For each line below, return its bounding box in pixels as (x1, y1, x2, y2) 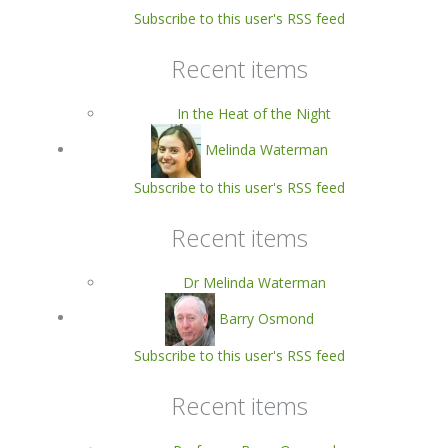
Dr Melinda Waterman (182, 272, 326, 292)
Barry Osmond (218, 308, 314, 328)
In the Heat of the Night (177, 104, 331, 124)
